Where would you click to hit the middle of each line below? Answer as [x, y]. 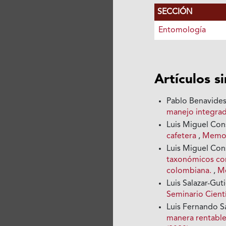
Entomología [182, 30]
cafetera [183, 136]
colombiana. [190, 171]
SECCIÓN [175, 12]
